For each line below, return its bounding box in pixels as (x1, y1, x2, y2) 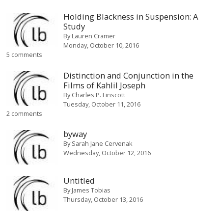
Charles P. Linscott (71, 90, 125, 99)
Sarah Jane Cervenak (71, 139, 133, 148)
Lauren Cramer (71, 31, 115, 41)
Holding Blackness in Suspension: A (63, 11, 198, 23)
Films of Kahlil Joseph (63, 79, 145, 91)
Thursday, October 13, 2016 (63, 194, 143, 204)
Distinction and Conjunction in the (63, 69, 193, 81)
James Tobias (71, 185, 110, 194)
